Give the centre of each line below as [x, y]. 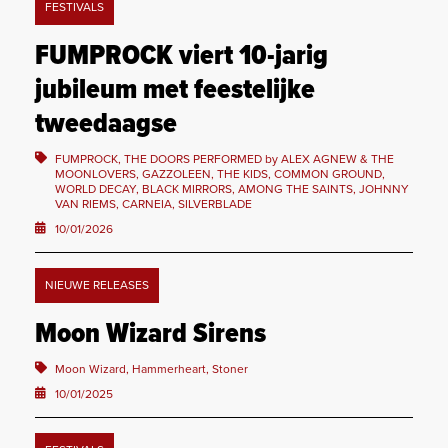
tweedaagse [106, 125]
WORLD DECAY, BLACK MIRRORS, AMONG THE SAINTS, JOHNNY [232, 189]
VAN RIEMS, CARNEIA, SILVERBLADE [153, 204]
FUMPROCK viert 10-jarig [181, 57]
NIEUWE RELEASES [97, 285]
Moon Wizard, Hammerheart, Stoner [151, 369]
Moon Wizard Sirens [150, 335]
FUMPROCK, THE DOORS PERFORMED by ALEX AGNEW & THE [224, 159]
